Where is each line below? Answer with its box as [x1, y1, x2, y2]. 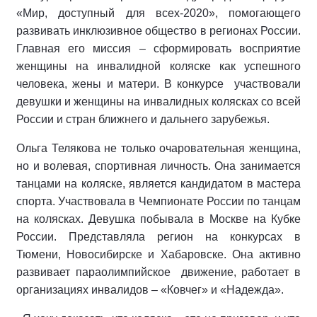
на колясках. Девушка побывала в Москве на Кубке [16, 213, 301, 225]
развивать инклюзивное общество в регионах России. [16, 25, 301, 37]
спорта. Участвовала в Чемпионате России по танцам [16, 195, 301, 207]
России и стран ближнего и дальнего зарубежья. [16, 113, 270, 125]
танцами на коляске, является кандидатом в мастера [16, 178, 301, 190]
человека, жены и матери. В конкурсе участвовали [16, 78, 301, 90]
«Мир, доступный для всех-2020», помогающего [16, 7, 301, 19]
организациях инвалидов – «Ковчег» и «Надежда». [16, 284, 284, 296]
